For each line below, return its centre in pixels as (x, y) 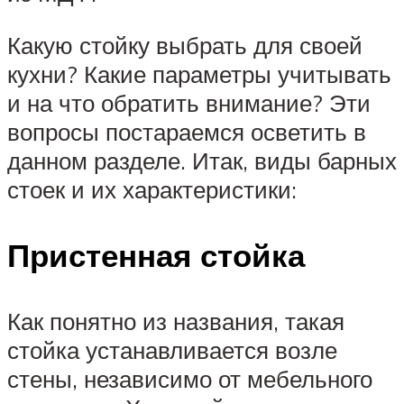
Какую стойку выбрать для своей (185, 46)
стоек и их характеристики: (152, 190)
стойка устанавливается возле (172, 350)
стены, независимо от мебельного (190, 379)
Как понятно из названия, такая (176, 321)
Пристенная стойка (156, 256)
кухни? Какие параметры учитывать (199, 74)
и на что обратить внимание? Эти (189, 103)
